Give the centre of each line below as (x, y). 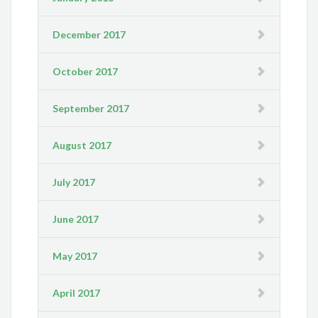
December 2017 (89, 35)
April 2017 (77, 293)
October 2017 (86, 72)
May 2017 (75, 256)
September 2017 (91, 109)
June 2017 (76, 219)
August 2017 (82, 146)
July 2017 (74, 182)
